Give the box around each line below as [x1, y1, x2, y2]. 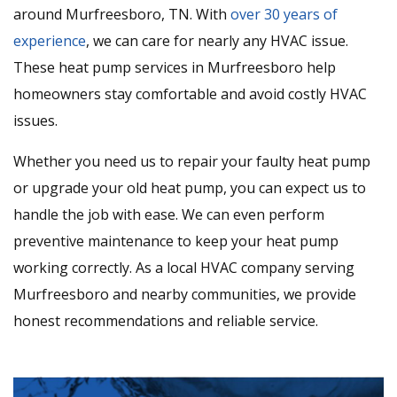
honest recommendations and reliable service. [13, 311, 318, 331]
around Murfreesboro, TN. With [13, 4, 230, 25]
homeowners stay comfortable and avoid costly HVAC [13, 84, 367, 105]
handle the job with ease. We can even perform [13, 205, 324, 225]
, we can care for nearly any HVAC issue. [86, 31, 348, 51]
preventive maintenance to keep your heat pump [13, 231, 339, 252]
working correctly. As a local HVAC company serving [13, 258, 354, 278]
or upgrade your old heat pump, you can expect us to [13, 178, 366, 198]
